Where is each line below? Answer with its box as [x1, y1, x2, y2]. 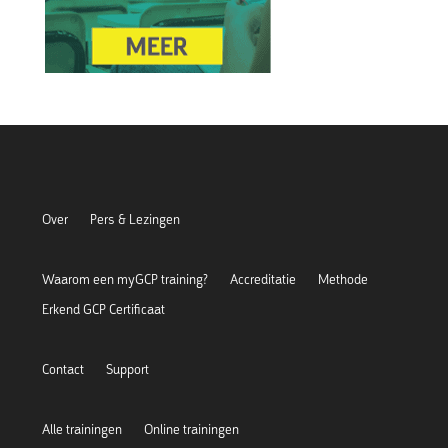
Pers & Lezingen [90, 210, 181, 228]
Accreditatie [230, 270, 297, 288]
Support [106, 360, 150, 378]
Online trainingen [144, 420, 240, 438]
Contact [42, 360, 85, 378]
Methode [318, 270, 369, 288]
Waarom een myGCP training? [42, 270, 209, 288]
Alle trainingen [42, 420, 123, 438]
